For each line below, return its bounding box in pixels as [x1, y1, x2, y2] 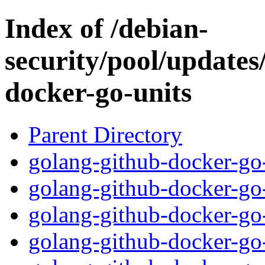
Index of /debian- [5, 13, 208, 44]
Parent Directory [28, 121, 182, 147]
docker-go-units [5, 77, 192, 108]
